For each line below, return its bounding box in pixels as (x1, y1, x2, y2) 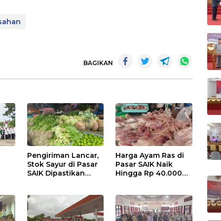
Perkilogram (115, 177, 160, 186)
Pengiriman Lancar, (27, 150, 99, 160)
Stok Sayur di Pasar (27, 159, 98, 169)
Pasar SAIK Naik (115, 159, 173, 169)
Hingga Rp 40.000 (115, 168, 183, 178)
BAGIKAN (83, 59, 113, 67)
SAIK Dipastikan (27, 168, 85, 178)
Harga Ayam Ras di (115, 150, 184, 160)
